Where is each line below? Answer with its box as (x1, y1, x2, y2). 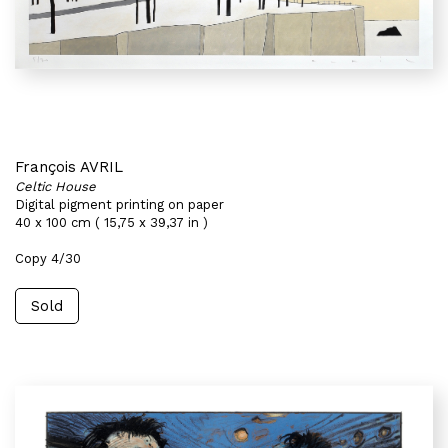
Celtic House (15, 179, 96, 194)
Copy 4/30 (15, 251, 81, 266)
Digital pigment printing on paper (15, 197, 224, 212)
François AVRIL (15, 158, 123, 176)
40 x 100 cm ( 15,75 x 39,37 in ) (15, 215, 208, 230)
